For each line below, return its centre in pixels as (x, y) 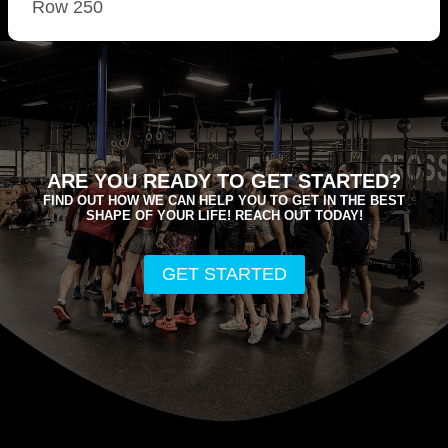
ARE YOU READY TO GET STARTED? (224, 181)
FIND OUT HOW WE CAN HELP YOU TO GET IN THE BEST (224, 200)
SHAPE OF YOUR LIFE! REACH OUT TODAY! (224, 215)
